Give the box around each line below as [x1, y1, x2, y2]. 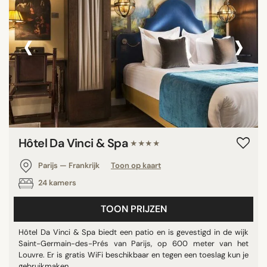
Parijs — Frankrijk [36, 160, 101, 170]
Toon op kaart [111, 160, 161, 170]
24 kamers [36, 177, 76, 188]
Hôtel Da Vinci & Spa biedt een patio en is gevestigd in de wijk [18, 226, 249, 237]
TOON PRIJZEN [100, 202, 167, 215]
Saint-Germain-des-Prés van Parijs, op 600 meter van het [18, 238, 249, 249]
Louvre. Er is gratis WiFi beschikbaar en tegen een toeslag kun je [18, 249, 249, 260]
